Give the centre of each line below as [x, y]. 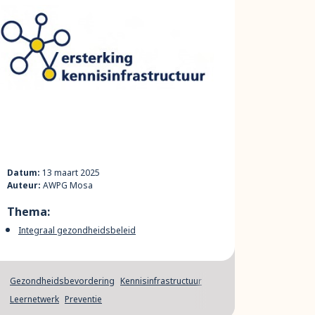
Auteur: [24, 185]
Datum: [24, 173]
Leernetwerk [34, 299]
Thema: [28, 212]
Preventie [83, 299]
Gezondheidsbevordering [62, 281]
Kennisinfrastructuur [161, 281]
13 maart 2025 [70, 173]
